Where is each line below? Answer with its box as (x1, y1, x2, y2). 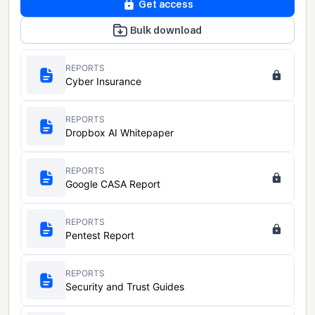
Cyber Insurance (65, 75, 141, 87)
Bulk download (130, 24, 202, 37)
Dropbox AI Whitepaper (65, 126, 174, 139)
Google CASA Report (65, 177, 160, 190)
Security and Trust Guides (65, 280, 184, 292)
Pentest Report (65, 229, 134, 241)
